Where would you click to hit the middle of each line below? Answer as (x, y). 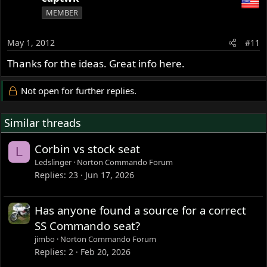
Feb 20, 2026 (106, 252)
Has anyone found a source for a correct (141, 210)
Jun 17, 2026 (110, 175)
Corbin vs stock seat (88, 149)
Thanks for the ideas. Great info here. (96, 64)
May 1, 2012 (31, 43)
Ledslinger (53, 162)
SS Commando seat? (88, 226)
